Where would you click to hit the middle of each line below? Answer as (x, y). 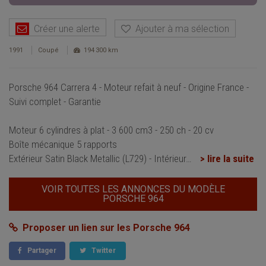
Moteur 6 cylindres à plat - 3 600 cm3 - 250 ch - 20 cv (111, 130)
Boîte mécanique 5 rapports (63, 145)
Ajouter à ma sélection (180, 29)
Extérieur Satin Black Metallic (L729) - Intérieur (97, 159)
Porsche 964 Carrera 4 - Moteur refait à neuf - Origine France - (129, 88)
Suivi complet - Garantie (55, 102)
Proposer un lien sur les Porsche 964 (104, 228)
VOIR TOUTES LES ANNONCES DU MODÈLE (133, 189)
